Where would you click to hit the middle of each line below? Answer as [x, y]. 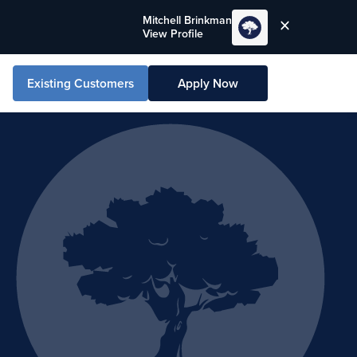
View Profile [173, 34]
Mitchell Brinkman [187, 20]
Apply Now [208, 84]
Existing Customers [80, 84]
